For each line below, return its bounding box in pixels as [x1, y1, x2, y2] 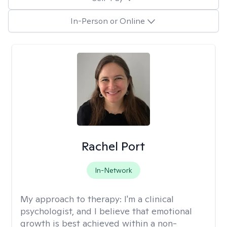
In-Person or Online [70, 15, 145, 26]
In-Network [94, 166, 132, 175]
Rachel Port [82, 138, 145, 154]
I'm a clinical [124, 193, 174, 205]
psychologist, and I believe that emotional [20, 205, 192, 217]
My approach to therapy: [20, 193, 124, 205]
